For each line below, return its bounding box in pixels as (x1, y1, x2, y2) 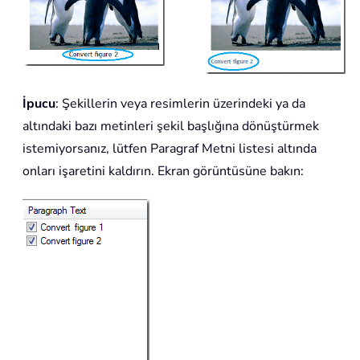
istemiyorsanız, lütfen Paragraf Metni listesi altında (22, 139, 317, 157)
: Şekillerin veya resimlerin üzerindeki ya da (55, 94, 305, 112)
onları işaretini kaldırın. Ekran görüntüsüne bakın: (22, 162, 304, 180)
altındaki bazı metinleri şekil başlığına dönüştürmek (22, 117, 319, 135)
